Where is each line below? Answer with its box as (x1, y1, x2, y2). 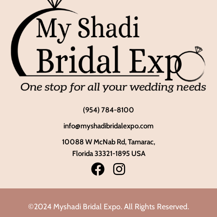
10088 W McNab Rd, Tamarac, (62, 138, 155, 147)
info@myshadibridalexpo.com (63, 122, 154, 131)
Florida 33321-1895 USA (72, 149, 145, 158)
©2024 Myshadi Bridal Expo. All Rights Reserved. (28, 201, 189, 211)
